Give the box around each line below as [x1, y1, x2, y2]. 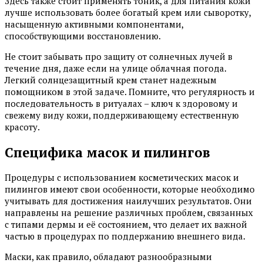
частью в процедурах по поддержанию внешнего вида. [5, 230, 245, 242]
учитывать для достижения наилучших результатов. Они [5, 195, 252, 207]
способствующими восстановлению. [5, 29, 161, 42]
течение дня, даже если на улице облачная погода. [5, 62, 226, 74]
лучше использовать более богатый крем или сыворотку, [5, 6, 251, 18]
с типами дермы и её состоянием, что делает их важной [5, 218, 247, 231]
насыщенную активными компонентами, [5, 18, 183, 30]
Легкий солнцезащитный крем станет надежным [5, 73, 217, 86]
